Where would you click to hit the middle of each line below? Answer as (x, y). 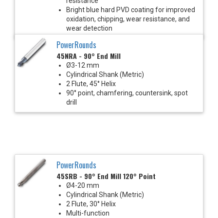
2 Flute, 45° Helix (91, 83)
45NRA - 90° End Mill (89, 55)
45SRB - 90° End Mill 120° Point (106, 176)
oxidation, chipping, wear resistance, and (128, 19)
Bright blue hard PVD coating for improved (131, 9)
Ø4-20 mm (83, 185)
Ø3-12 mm (83, 65)
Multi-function (88, 213)
